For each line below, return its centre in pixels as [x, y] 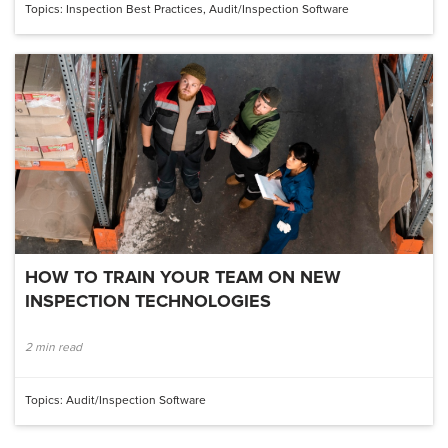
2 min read [53, 347]
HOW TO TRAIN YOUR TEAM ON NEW [183, 277]
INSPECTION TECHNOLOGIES [148, 301]
